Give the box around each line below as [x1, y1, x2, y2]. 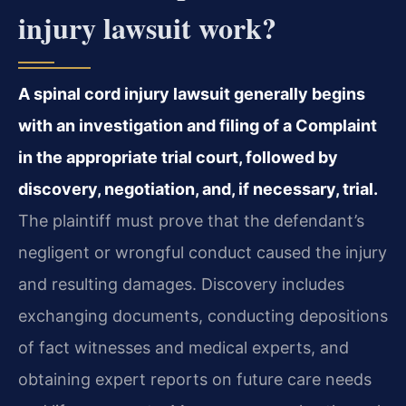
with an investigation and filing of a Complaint [18, 115, 377, 135]
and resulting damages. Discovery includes [18, 274, 344, 294]
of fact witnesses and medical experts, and [18, 337, 349, 357]
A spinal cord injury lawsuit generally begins [18, 83, 365, 103]
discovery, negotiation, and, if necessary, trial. [18, 179, 378, 198]
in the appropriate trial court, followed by [18, 147, 338, 167]
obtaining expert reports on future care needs [18, 369, 372, 389]
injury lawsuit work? [18, 5, 276, 49]
